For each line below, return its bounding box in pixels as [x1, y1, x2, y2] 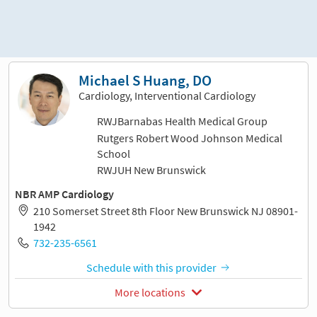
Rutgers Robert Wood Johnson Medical [96, 130, 282, 145]
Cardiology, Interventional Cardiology [79, 88, 255, 103]
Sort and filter [134, 20, 200, 35]
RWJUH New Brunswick [96, 163, 206, 178]
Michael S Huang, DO [79, 71, 212, 91]
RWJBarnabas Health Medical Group [96, 113, 267, 128]
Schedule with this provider [86, 260, 217, 275]
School [96, 146, 130, 161]
